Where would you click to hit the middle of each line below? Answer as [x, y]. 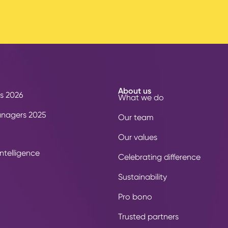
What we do [141, 98]
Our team [136, 118]
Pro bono [135, 197]
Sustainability [142, 177]
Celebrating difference [159, 157]
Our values [138, 137]
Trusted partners [148, 217]
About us [135, 91]
